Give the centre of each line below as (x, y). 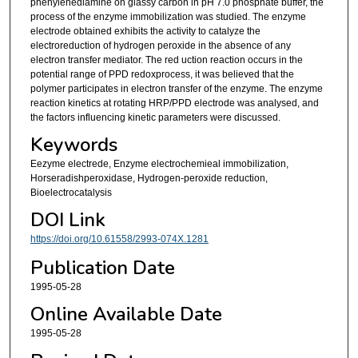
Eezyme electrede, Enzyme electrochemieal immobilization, (159, 164)
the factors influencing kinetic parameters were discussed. (155, 117)
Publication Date (102, 267)
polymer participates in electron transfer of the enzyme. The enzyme (176, 88)
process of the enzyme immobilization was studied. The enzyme (168, 16)
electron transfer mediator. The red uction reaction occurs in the (166, 60)
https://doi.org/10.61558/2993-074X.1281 (119, 239)
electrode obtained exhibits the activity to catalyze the (145, 31)
